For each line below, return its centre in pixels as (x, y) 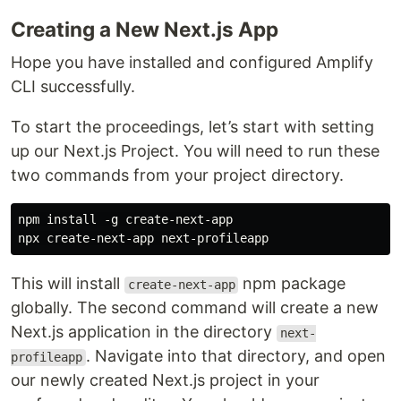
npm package (292, 284)
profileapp (47, 358)
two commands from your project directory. (177, 175)
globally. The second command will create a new (195, 308)
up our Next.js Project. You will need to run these (195, 151)
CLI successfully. (73, 87)
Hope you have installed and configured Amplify (192, 63)
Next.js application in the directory (144, 332)
